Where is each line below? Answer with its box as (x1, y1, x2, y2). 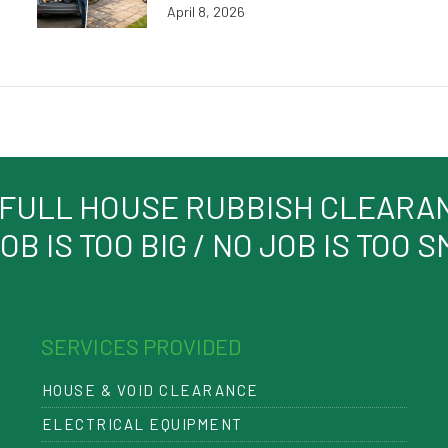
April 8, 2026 (166, 2, 245, 20)
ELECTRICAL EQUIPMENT (41, 414, 243, 433)
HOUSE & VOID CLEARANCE (41, 380, 259, 399)
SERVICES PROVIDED (40, 332, 241, 359)
